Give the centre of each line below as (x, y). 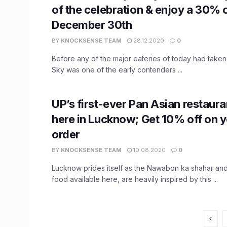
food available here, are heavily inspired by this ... (135, 179)
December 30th (92, 25)
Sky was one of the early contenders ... (117, 69)
